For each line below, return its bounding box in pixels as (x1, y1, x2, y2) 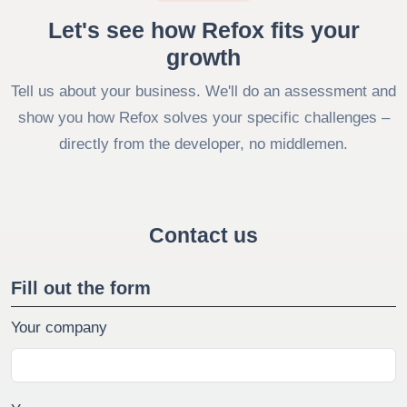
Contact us (149, 223, 258, 248)
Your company (11, 319, 107, 337)
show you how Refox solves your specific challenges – (17, 109, 390, 127)
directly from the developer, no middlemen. (59, 135, 348, 154)
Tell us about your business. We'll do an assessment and (11, 83, 396, 101)
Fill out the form (11, 278, 151, 299)
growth (166, 45, 241, 71)
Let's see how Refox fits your (47, 17, 360, 44)
